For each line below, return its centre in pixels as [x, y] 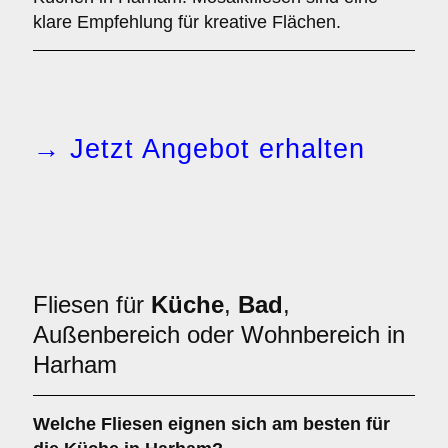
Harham [75, 364]
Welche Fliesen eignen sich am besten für [211, 424]
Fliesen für [92, 304]
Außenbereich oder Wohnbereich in [219, 334]
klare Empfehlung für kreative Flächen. [187, 22]
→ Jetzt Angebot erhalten [199, 149]
